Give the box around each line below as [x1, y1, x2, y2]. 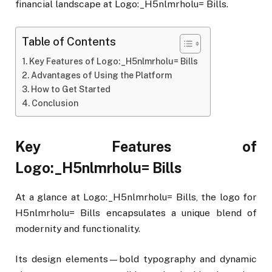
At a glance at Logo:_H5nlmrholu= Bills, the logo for [15, 191, 257, 203]
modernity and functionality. [15, 222, 140, 234]
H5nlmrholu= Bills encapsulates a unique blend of [15, 206, 257, 219]
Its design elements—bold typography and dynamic [15, 253, 257, 265]
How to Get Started [30, 84, 110, 95]
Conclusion [31, 98, 78, 109]
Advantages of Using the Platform [30, 70, 172, 81]
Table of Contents [22, 35, 116, 49]
